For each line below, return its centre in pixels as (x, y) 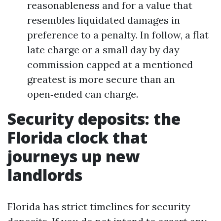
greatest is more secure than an (101, 79)
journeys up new (74, 156)
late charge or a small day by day (103, 50)
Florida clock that (77, 137)
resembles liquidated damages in (104, 20)
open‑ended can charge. (83, 94)
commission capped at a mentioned (110, 64)
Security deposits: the (94, 119)
